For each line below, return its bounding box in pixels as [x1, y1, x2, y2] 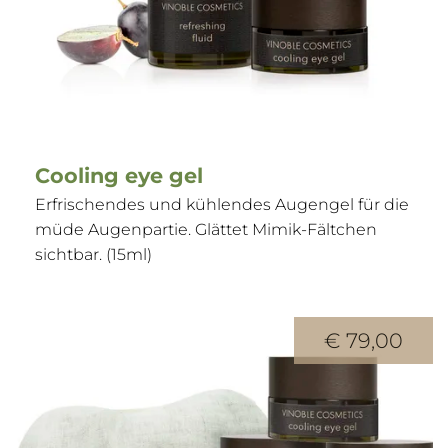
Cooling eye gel [35, 163, 203, 189]
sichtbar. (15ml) [35, 245, 152, 265]
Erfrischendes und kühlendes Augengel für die [35, 195, 409, 215]
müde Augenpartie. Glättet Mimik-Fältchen [35, 220, 377, 240]
